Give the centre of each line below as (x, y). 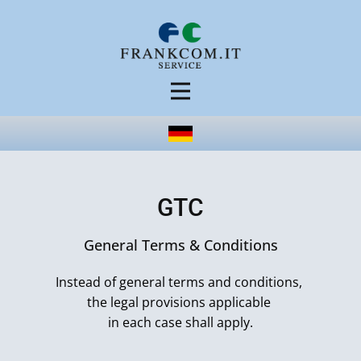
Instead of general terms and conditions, (180, 282)
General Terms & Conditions (180, 245)
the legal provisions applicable (180, 302)
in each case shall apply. (180, 322)
